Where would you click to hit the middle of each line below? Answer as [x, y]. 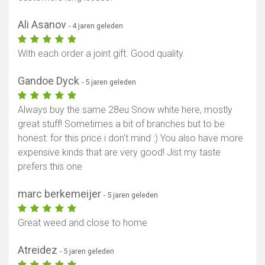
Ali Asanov [43, 25]
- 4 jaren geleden [96, 26]
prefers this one [50, 167]
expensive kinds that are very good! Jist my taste [119, 153]
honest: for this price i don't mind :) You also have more [130, 138]
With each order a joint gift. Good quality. [101, 54]
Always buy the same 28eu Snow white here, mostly [125, 110]
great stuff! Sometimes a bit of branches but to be [121, 124]
